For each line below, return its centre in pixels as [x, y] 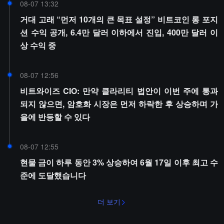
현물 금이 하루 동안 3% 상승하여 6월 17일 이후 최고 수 [119, 162]
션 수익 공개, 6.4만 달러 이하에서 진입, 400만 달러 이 [119, 32]
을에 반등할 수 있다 [55, 117]
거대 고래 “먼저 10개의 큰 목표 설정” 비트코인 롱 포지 [119, 19]
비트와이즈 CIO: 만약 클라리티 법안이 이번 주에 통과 [119, 91]
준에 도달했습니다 [53, 175]
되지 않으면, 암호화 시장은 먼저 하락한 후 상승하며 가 [119, 104]
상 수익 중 [38, 45]
